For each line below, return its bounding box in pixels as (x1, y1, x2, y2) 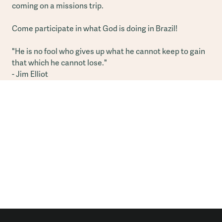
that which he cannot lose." (11, 57, 107, 68)
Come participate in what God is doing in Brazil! (11, 23, 177, 34)
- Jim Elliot (11, 69, 48, 79)
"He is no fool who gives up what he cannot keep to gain (11, 46, 205, 56)
